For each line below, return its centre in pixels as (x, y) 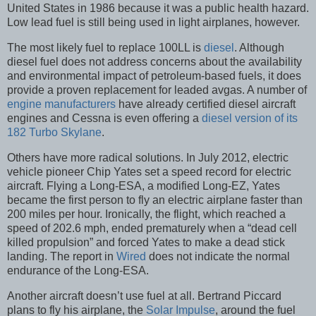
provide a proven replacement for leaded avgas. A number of (157, 90)
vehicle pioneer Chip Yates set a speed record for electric (149, 172)
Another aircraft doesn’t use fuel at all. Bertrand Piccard (144, 296)
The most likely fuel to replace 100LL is (105, 48)
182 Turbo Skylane (54, 133)
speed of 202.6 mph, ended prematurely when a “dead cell (152, 229)
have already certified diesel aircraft (206, 104)
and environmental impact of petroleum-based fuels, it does (154, 76)
